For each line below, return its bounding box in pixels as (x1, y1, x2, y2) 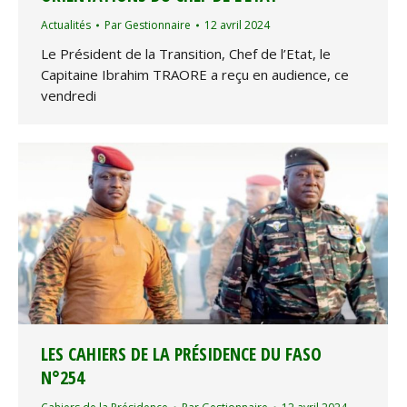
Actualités (41, 17, 91, 34)
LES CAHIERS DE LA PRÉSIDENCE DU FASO (41, 342, 322, 367)
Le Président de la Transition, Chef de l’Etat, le (41, 45, 331, 64)
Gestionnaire (124, 17, 191, 34)
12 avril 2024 (204, 17, 270, 34)
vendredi (41, 86, 96, 105)
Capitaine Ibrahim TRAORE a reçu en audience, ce (41, 65, 349, 84)
